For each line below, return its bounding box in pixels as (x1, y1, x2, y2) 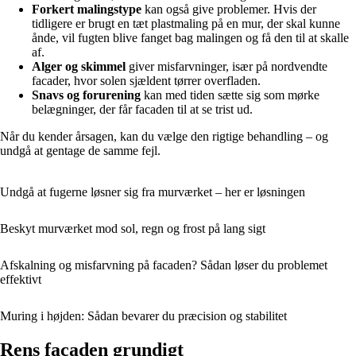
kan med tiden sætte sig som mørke (141, 87, 319, 102)
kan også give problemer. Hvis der (141, 2, 316, 16)
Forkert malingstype (32, 2, 141, 16)
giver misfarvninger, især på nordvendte (126, 59, 327, 73)
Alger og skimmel (32, 59, 126, 73)
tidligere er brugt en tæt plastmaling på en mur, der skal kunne (32, 16, 340, 30)
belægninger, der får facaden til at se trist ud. (32, 102, 253, 116)
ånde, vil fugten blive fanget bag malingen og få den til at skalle (32, 30, 349, 44)
